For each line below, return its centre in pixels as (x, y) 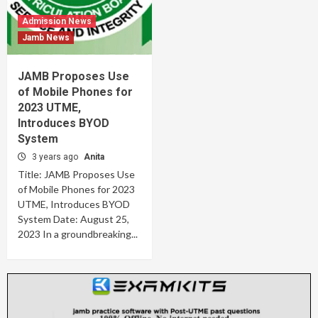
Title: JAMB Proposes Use (76, 174)
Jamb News (46, 38)
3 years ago (56, 157)
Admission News (57, 21)
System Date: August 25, (73, 219)
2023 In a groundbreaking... (78, 234)
